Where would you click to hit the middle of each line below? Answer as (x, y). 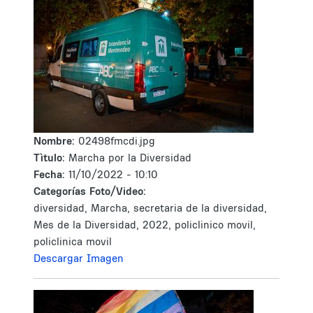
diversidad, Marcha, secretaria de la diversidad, (150, 208)
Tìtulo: (49, 158)
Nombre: (56, 141)
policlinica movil (73, 241)
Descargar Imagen (79, 258)
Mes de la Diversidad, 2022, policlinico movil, (145, 225)
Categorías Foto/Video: (90, 191)
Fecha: (51, 174)
